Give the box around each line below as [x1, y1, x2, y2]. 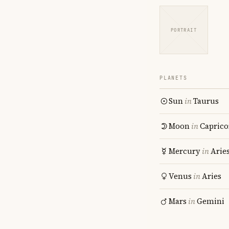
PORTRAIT [170, 27, 197, 33]
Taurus [193, 96, 219, 106]
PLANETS [159, 75, 188, 81]
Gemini [197, 196, 224, 207]
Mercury [169, 146, 200, 156]
